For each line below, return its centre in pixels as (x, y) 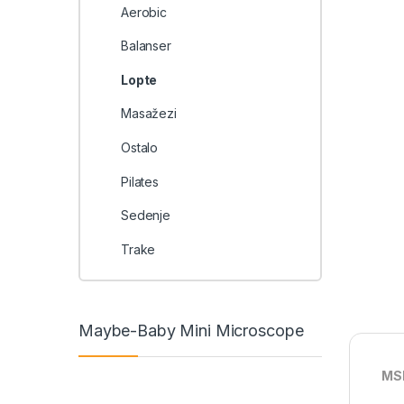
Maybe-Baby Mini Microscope (191, 330)
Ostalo (139, 147)
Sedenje (145, 216)
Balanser (146, 46)
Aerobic (143, 12)
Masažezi (148, 114)
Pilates (139, 181)
